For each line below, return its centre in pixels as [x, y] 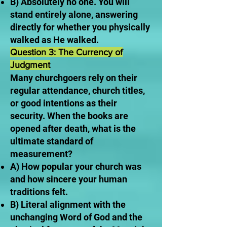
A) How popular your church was [76, 166]
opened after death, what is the [73, 128]
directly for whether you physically [80, 27]
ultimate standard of [52, 141]
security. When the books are [69, 116]
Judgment [30, 65]
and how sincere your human [69, 179]
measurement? [41, 154]
